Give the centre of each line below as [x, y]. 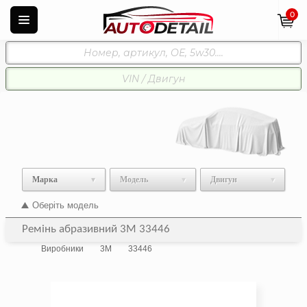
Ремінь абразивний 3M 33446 [96, 229]
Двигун [224, 180]
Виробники [62, 249]
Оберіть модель [65, 205]
